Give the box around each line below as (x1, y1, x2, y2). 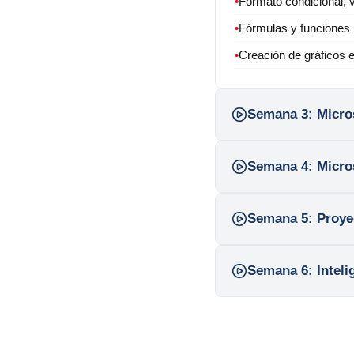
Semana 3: (247, 106, 313, 122)
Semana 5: (247, 210, 313, 226)
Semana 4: (247, 158, 313, 174)
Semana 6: (247, 262, 313, 278)
